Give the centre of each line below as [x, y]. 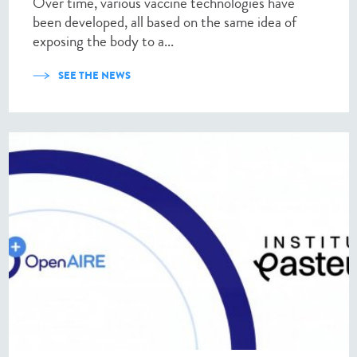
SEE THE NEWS [94, 76]
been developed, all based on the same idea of [165, 22]
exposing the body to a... [103, 41]
